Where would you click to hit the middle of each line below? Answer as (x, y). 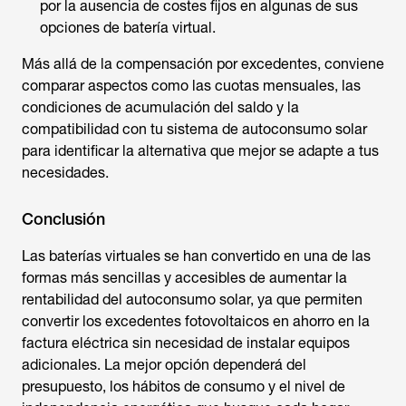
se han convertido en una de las (267, 256)
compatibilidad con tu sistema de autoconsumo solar (194, 129)
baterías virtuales (106, 256)
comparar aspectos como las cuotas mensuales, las (191, 86)
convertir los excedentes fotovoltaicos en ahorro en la (196, 321)
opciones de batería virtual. (128, 28)
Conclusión (63, 219)
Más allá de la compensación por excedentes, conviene (203, 64)
